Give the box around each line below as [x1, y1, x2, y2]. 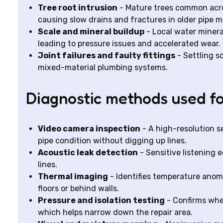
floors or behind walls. [38, 184, 119, 193]
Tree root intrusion [38, 3, 117, 12]
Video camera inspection [38, 124, 140, 133]
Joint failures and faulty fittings [38, 51, 175, 60]
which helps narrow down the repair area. [38, 208, 193, 217]
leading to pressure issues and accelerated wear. [38, 39, 221, 48]
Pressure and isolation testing [38, 196, 165, 205]
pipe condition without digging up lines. [38, 136, 187, 145]
